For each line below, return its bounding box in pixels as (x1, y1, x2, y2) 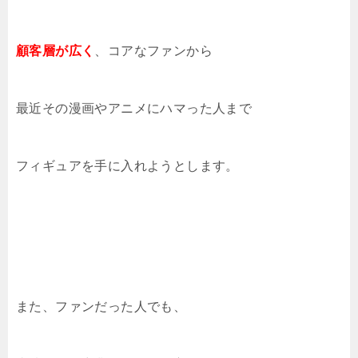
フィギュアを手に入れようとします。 (16, 158, 239, 173)
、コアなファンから (94, 43, 213, 58)
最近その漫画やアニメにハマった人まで (16, 101, 253, 115)
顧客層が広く (16, 43, 95, 58)
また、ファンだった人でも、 (16, 299, 187, 313)
